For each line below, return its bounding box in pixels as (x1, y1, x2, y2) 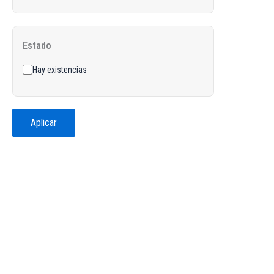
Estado (23, 40, 51, 51)
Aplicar (31, 117, 57, 128)
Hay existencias (32, 65, 87, 75)
